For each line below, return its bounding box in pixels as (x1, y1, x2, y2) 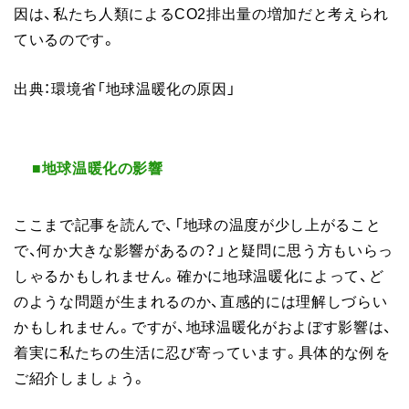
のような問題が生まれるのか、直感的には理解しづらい (14, 289, 388, 312)
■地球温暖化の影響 (32, 156, 163, 178)
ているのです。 (14, 27, 117, 49)
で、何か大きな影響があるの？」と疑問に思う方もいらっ (14, 238, 393, 261)
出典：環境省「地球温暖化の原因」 (14, 77, 236, 99)
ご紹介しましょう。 (14, 366, 147, 389)
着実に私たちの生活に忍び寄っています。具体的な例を (14, 341, 391, 363)
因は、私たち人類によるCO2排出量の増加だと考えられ (14, 2, 389, 24)
